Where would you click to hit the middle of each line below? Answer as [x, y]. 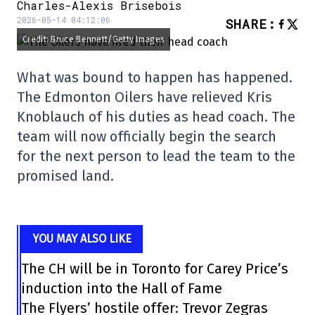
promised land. [65, 176]
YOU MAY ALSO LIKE [82, 239]
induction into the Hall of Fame [122, 289]
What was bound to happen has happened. [155, 78]
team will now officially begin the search [147, 137]
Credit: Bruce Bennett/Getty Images [94, 40]
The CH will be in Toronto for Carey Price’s [155, 269]
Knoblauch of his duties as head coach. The [156, 117]
